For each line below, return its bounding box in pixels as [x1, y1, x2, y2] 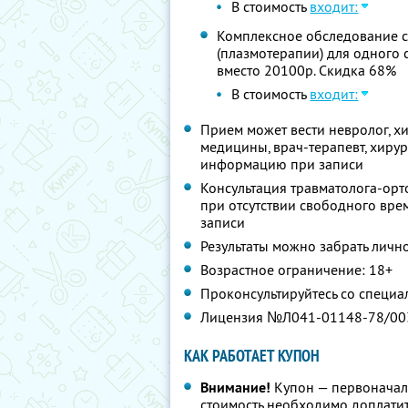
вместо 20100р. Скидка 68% [217, 61, 397, 79]
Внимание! [200, 378, 270, 397]
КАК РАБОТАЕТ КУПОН [184, 345, 320, 366]
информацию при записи [200, 155, 363, 173]
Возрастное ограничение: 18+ [200, 260, 393, 279]
